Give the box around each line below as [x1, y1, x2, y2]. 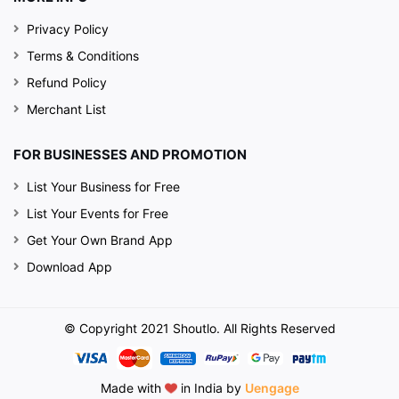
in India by [176, 380, 245, 396]
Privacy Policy [27, 20, 109, 37]
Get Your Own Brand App [27, 232, 173, 248]
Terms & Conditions [27, 47, 139, 63]
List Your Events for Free [27, 205, 168, 221]
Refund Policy [27, 74, 107, 90]
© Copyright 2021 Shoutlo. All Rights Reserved [63, 320, 336, 336]
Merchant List [27, 101, 106, 117]
